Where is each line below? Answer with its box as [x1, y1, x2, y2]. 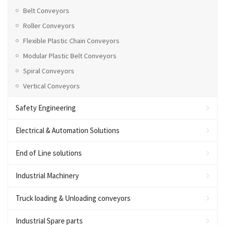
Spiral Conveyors [23, 66, 74, 75]
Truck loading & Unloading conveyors [16, 193, 131, 203]
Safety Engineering [16, 102, 76, 113]
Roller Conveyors [23, 21, 75, 30]
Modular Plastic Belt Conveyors [23, 51, 117, 60]
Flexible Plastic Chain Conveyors [23, 36, 120, 45]
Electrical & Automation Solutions [16, 125, 120, 135]
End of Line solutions [16, 148, 82, 158]
